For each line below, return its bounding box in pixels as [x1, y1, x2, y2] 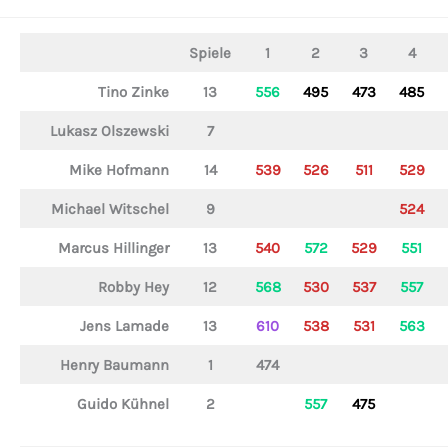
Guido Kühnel [76, 394, 169, 413]
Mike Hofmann [68, 160, 169, 179]
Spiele [189, 43, 231, 62]
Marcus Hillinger [57, 238, 169, 257]
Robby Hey [97, 277, 169, 296]
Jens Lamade [79, 316, 169, 335]
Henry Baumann [59, 355, 169, 374]
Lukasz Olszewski [49, 121, 169, 140]
